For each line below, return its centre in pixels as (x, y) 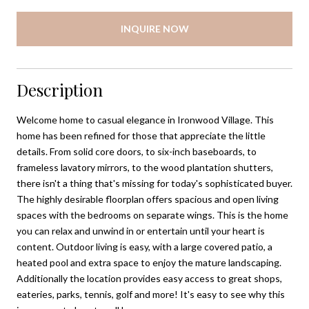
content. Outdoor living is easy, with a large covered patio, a (144, 246)
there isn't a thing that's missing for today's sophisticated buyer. (154, 183)
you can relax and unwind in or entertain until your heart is (141, 230)
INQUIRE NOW (154, 28)
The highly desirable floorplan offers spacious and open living (148, 199)
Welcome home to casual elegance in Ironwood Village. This (145, 119)
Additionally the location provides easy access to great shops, (149, 278)
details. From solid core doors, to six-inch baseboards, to (137, 151)
